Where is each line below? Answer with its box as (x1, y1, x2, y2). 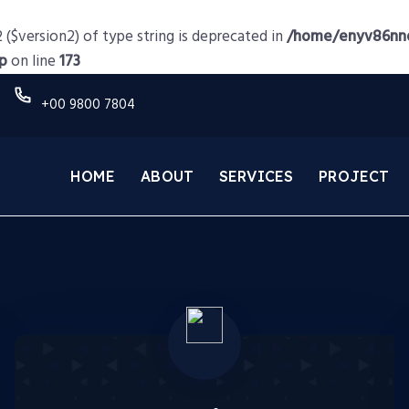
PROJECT (319, 167, 390, 185)
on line (7, 49, 59, 74)
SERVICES (219, 167, 294, 185)
